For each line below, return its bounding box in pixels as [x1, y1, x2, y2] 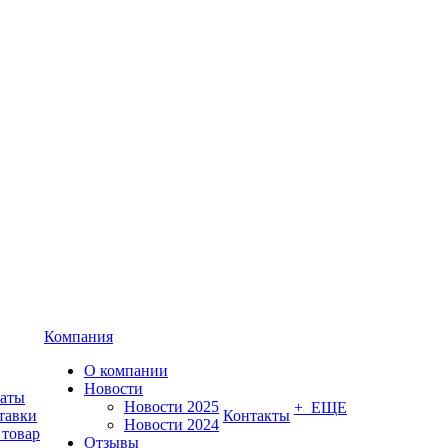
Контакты [223, 407, 290, 424]
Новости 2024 [124, 416, 219, 433]
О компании [84, 362, 168, 379]
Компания [44, 328, 113, 345]
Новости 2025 [124, 398, 219, 415]
